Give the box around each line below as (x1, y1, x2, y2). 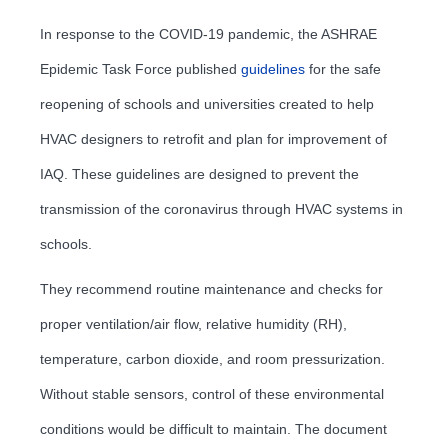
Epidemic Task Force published (40, 60, 241, 77)
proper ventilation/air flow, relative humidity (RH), (40, 315, 347, 332)
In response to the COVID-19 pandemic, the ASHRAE (40, 25, 377, 42)
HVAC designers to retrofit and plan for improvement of (40, 130, 387, 147)
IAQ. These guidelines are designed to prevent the (40, 165, 359, 182)
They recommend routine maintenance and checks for (40, 280, 383, 297)
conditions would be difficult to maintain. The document (40, 420, 387, 437)
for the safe (305, 60, 381, 77)
